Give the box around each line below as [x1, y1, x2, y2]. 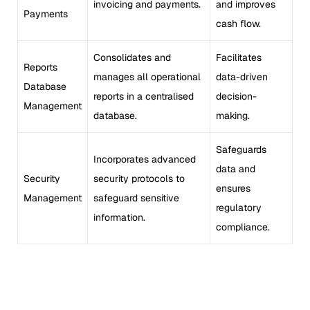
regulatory [216, 201, 262, 214]
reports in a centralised [93, 89, 194, 102]
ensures [216, 181, 250, 194]
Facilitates [216, 51, 262, 64]
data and [216, 162, 255, 175]
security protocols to [93, 172, 185, 185]
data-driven [216, 70, 268, 83]
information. [93, 210, 145, 224]
